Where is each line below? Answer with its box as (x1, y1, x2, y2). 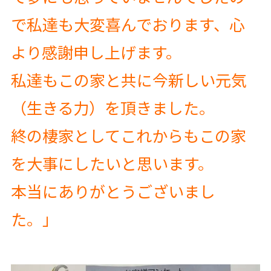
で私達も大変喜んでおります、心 (10, 13, 245, 36)
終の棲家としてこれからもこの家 (10, 124, 246, 147)
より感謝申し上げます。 (10, 41, 181, 64)
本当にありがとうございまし (10, 180, 215, 203)
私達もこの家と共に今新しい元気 (10, 68, 247, 91)
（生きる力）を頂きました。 (10, 96, 215, 119)
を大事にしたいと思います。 (10, 152, 214, 175)
